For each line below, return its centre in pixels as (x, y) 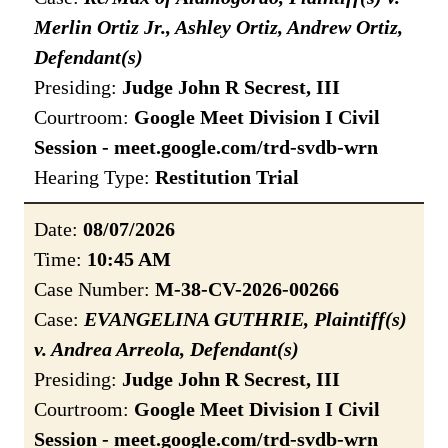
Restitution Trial (227, 177)
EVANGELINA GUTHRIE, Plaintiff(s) (245, 319)
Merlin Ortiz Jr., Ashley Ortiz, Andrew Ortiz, (218, 27)
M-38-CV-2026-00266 (247, 289)
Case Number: (94, 289)
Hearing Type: (94, 177)
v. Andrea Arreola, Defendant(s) (166, 349)
